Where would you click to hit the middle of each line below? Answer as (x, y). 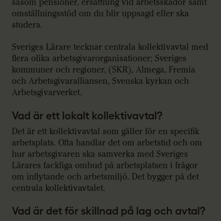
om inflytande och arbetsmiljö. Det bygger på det (105, 177)
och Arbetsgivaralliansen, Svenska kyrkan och (100, 81)
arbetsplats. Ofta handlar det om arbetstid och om (107, 143)
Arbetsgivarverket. (48, 93)
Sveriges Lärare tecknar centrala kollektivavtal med (110, 47)
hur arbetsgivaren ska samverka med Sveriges (100, 154)
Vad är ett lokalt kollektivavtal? (87, 115)
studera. (27, 25)
